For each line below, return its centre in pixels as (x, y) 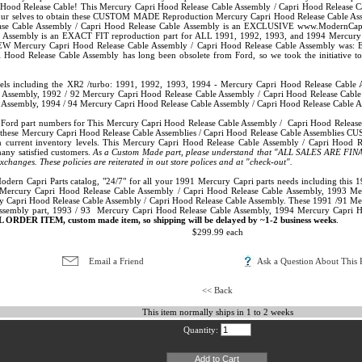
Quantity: (200, 330)
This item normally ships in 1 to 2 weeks (217, 312)
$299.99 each (217, 232)
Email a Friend (116, 261)
